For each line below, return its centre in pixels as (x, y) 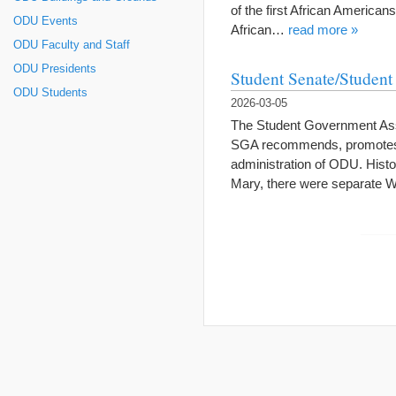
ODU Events (46, 21)
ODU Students (50, 93)
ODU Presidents (55, 69)
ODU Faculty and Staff (72, 45)
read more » (323, 30)
